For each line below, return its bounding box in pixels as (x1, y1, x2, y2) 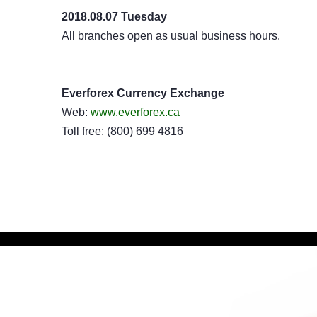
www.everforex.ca (91, 106, 180, 118)
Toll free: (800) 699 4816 (62, 125, 183, 137)
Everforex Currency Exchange (62, 87, 224, 99)
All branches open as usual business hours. (62, 30, 280, 42)
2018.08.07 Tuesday (62, 11, 167, 23)
